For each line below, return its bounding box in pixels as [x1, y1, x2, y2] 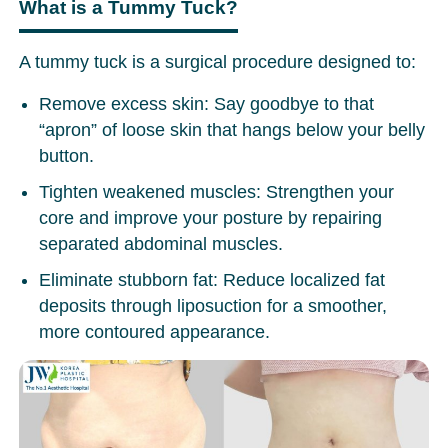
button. [39, 145, 95, 166]
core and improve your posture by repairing [39, 207, 383, 228]
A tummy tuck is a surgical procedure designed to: [19, 51, 417, 72]
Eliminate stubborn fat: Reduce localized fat [39, 269, 386, 290]
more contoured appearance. [39, 321, 271, 342]
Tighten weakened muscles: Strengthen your [39, 181, 395, 202]
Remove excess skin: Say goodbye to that [39, 93, 375, 114]
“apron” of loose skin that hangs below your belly [39, 119, 426, 140]
